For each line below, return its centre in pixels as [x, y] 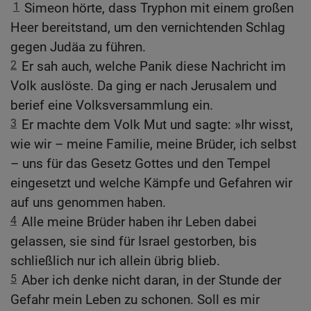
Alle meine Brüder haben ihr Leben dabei [139, 222]
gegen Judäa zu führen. [78, 47]
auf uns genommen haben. [88, 203]
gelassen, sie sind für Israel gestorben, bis [134, 242]
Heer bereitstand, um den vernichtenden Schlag [148, 28]
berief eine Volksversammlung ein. [112, 106]
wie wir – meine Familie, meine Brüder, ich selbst [153, 144]
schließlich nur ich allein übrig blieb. [115, 261]
